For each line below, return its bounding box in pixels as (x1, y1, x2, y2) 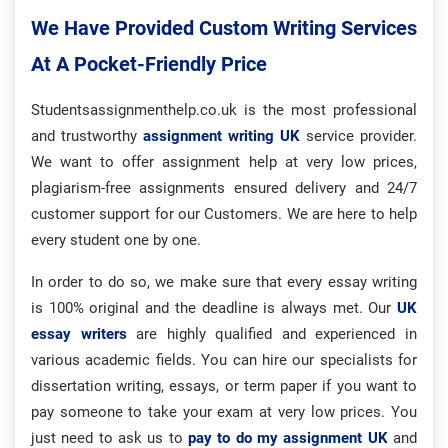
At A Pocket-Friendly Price (31, 52, 267, 76)
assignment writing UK (143, 127, 300, 145)
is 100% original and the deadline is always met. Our (31, 299, 397, 317)
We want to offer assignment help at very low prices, (31, 153, 417, 171)
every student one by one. (31, 231, 201, 249)
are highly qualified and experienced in (126, 325, 418, 343)
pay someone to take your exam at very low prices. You (31, 403, 417, 421)
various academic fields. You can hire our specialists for (31, 351, 417, 369)
